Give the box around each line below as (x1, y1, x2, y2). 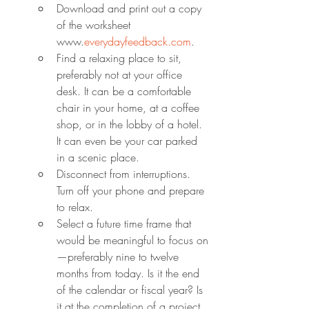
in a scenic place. (57, 149, 139, 165)
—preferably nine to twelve (57, 248, 182, 264)
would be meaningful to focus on (57, 232, 208, 248)
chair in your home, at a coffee (57, 99, 203, 115)
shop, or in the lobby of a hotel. (57, 116, 206, 132)
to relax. (57, 199, 93, 215)
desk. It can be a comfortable (57, 83, 195, 99)
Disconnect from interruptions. (57, 166, 194, 181)
